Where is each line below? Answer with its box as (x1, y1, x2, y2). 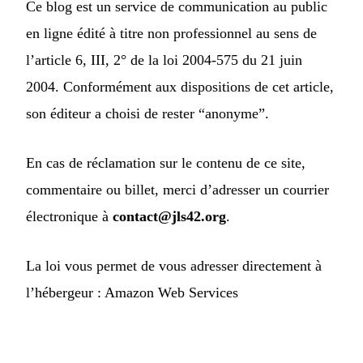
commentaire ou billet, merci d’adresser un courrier (26, 181, 329, 198)
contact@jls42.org (113, 207, 226, 224)
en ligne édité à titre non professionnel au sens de (26, 24, 317, 41)
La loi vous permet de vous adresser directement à (26, 257, 322, 274)
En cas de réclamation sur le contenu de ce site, (26, 154, 305, 171)
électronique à (26, 207, 113, 224)
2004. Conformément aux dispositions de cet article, (26, 78, 334, 95)
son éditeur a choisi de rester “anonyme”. (26, 105, 269, 122)
